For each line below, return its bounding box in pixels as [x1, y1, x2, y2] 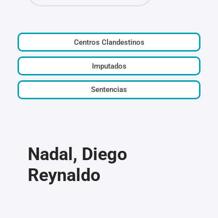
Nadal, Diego [28, 144, 127, 164]
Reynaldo [28, 164, 101, 185]
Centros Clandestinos [73, 37, 145, 47]
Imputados [91, 61, 127, 71]
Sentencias [91, 85, 127, 94]
